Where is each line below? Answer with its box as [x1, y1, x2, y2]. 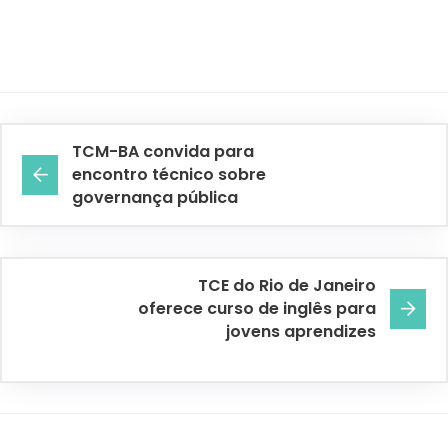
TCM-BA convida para [72, 140, 254, 164]
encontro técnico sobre [72, 163, 266, 187]
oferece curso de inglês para [138, 297, 376, 321]
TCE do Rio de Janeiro [198, 274, 376, 298]
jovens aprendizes [226, 320, 376, 344]
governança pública [72, 186, 238, 210]
